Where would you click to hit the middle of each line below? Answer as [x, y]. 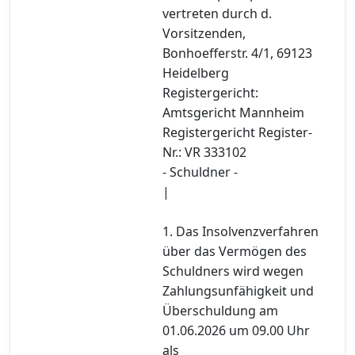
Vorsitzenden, [204, 33]
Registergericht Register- [237, 132]
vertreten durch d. [217, 13]
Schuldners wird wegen [233, 271]
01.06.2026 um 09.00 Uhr [236, 330]
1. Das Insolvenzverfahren [240, 231]
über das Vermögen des [235, 251]
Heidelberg [196, 73]
